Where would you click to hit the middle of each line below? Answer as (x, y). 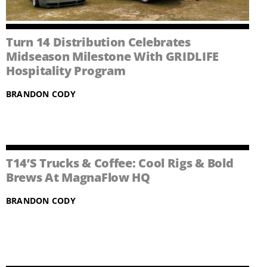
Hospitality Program (66, 71)
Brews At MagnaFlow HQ (78, 178)
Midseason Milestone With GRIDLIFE (113, 57)
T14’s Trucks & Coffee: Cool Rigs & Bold (120, 163)
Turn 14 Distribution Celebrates (98, 42)
